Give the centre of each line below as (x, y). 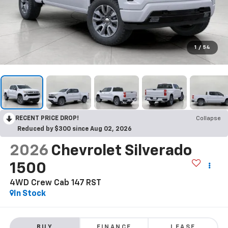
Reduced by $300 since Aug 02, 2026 (75, 130)
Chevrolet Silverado (121, 151)
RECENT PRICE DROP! (47, 119)
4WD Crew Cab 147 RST (55, 183)
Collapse (208, 119)
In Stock (30, 194)
